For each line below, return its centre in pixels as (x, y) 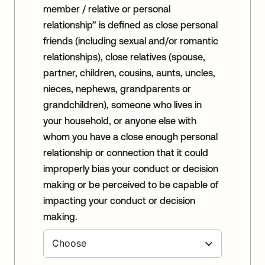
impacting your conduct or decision (119, 200)
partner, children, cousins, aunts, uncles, (129, 72)
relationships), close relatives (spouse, (124, 56)
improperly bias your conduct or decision (131, 168)
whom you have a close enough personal (130, 136)
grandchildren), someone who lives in (122, 104)
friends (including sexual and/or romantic (131, 41)
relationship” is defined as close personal (130, 25)
